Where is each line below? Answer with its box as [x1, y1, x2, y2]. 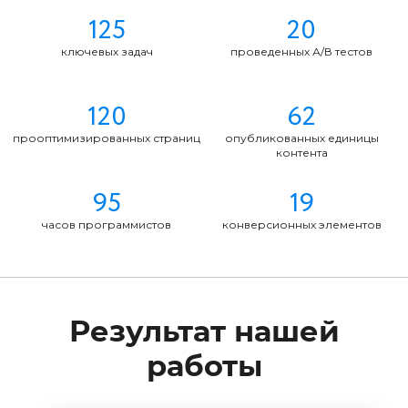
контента [275, 146, 328, 159]
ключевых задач [60, 45, 153, 58]
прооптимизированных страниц [13, 131, 200, 145]
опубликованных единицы [224, 131, 379, 145]
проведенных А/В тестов [230, 45, 372, 58]
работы [146, 352, 262, 382]
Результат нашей [68, 318, 340, 347]
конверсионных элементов [221, 218, 382, 231]
